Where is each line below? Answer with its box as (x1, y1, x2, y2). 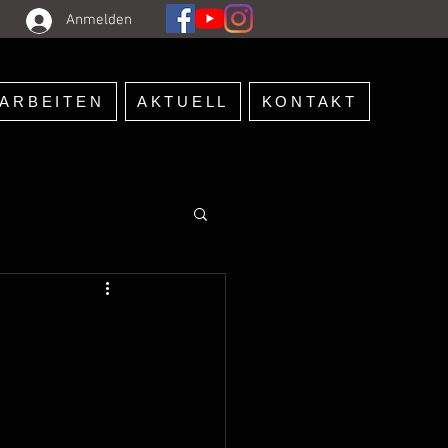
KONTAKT (261, 93, 358, 110)
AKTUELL (136, 93, 229, 110)
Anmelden (66, 11, 132, 29)
